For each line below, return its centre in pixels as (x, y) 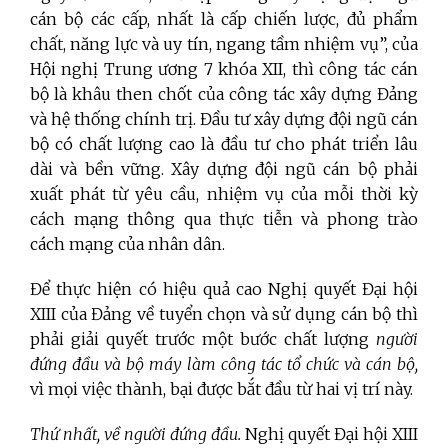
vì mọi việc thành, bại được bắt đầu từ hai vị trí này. (223, 389)
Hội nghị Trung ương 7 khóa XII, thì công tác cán (224, 69)
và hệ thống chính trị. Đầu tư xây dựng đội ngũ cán (224, 119)
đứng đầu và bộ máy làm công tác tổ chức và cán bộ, (224, 364)
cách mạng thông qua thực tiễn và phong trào (224, 219)
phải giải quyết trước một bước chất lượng (203, 339)
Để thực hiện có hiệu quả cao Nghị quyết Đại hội (224, 289)
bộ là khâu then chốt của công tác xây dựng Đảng (224, 94)
